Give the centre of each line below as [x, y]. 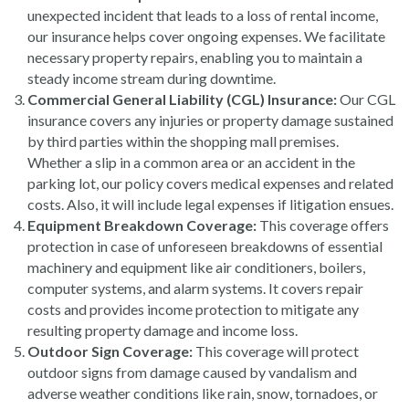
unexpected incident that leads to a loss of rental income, [203, 15]
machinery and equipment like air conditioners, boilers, [196, 267]
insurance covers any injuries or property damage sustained [210, 120]
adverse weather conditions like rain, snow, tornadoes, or [203, 393]
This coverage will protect [276, 351]
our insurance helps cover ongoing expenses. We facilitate [206, 36]
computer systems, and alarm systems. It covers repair [195, 288]
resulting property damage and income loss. [163, 330]
